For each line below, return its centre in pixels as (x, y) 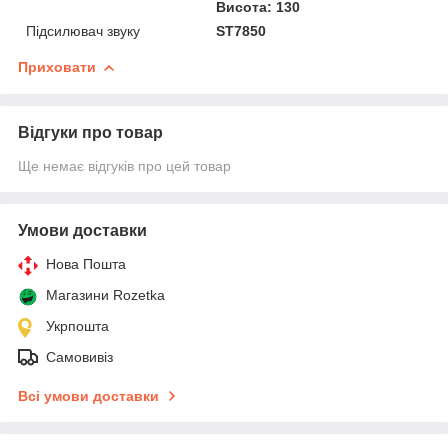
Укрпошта (77, 326)
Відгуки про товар (90, 133)
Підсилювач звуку (83, 31)
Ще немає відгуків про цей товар (124, 166)
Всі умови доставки (88, 396)
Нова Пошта (86, 264)
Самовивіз (79, 357)
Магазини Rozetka (105, 295)
